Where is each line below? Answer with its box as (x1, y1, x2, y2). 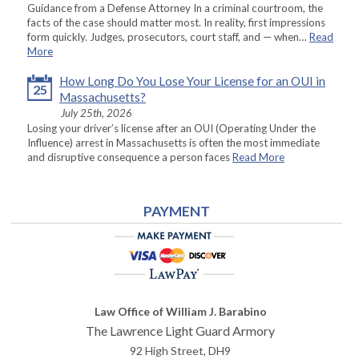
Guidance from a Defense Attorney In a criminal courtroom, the (27, 2, 323, 15)
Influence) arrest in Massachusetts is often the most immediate (27, 136, 320, 150)
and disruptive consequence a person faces (27, 151, 232, 164)
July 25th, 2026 (61, 107, 132, 120)
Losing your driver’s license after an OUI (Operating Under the (27, 122, 316, 135)
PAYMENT (143, 203, 210, 220)
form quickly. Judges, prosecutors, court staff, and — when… (27, 30, 309, 44)
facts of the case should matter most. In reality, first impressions (27, 16, 325, 30)
